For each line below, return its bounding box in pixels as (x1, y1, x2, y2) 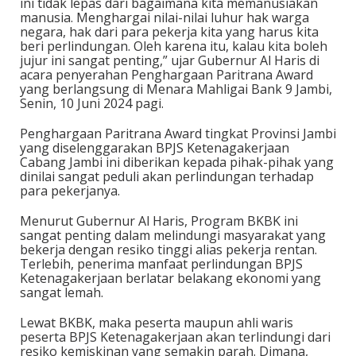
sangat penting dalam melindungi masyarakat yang (20, 226, 326, 244)
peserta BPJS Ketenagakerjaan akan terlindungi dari (20, 328, 331, 346)
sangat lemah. (20, 284, 103, 301)
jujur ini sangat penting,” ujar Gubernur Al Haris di (20, 52, 319, 69)
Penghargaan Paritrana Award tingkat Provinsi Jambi (20, 125, 336, 142)
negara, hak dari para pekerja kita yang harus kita (20, 23, 319, 41)
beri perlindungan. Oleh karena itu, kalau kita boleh (20, 37, 327, 55)
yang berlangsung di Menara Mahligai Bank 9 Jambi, (20, 80, 332, 98)
